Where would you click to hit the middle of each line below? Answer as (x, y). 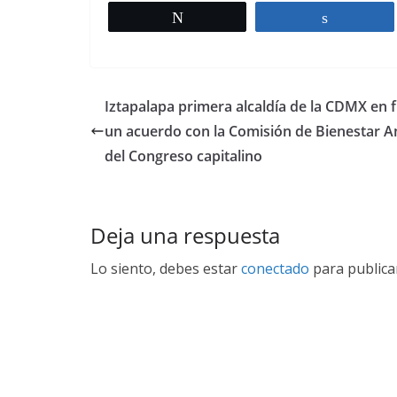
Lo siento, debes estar (166, 269)
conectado (275, 269)
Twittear (218, 17)
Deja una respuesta (185, 236)
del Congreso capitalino (183, 156)
